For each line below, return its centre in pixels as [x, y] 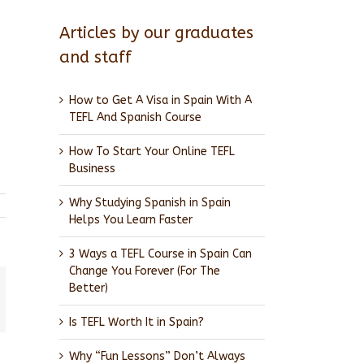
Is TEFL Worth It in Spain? [136, 322]
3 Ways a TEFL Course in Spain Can [160, 253]
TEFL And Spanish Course [135, 117]
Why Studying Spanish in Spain [150, 202]
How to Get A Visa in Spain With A [160, 100]
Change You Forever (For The [145, 271]
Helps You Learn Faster [131, 219]
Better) [89, 288]
